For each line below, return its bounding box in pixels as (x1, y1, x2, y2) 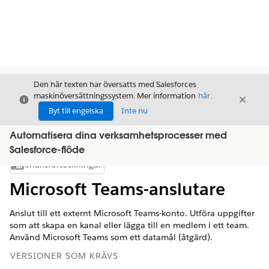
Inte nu (121, 106, 148, 116)
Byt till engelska (49, 106, 103, 116)
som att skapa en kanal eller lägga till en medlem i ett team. (10, 220, 249, 231)
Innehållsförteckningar (11, 159, 101, 170)
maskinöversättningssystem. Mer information (34, 91, 198, 101)
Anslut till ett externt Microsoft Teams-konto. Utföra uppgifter (10, 208, 255, 219)
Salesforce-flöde (10, 146, 85, 156)
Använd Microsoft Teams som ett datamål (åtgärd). (10, 232, 213, 243)
